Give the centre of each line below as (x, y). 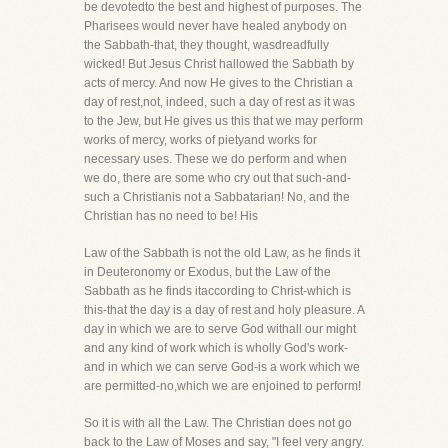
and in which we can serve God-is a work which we (222, 367)
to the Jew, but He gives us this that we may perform (223, 121)
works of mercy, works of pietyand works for (200, 140)
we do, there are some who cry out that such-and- (217, 178)
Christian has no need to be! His (171, 216)
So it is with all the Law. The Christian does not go (218, 423)
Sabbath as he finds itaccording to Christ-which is (217, 291)
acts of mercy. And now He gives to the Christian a (218, 83)
